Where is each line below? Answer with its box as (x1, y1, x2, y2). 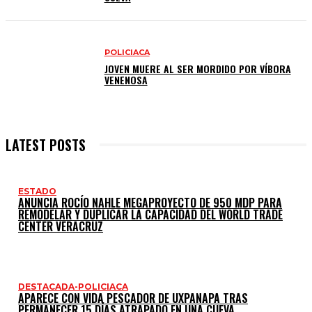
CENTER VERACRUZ (18, 218, 103, 235)
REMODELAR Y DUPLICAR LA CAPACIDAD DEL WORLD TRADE (18, 206, 283, 224)
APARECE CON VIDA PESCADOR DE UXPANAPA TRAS (18, 290, 248, 307)
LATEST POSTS (6, 134, 86, 156)
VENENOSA (104, 72, 148, 88)
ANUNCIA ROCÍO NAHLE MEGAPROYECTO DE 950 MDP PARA (18, 194, 282, 212)
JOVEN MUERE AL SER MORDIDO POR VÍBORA (104, 61, 291, 77)
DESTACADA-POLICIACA (18, 281, 128, 292)
